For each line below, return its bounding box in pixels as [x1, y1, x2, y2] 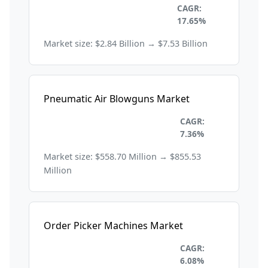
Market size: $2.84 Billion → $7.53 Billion [44, 38, 208, 50]
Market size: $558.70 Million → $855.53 [44, 151, 201, 163]
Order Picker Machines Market [44, 219, 183, 233]
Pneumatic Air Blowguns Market [44, 92, 190, 106]
